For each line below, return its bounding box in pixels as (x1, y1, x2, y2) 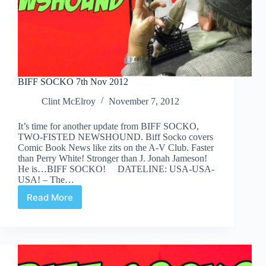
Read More (27, 191, 73, 203)
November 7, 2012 (109, 96, 179, 107)
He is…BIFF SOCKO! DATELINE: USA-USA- (18, 164, 214, 175)
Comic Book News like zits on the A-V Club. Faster (18, 142, 214, 153)
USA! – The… (18, 175, 74, 185)
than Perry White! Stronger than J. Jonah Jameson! (18, 153, 207, 164)
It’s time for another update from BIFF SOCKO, (18, 121, 199, 132)
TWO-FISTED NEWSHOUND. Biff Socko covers (18, 132, 213, 142)
